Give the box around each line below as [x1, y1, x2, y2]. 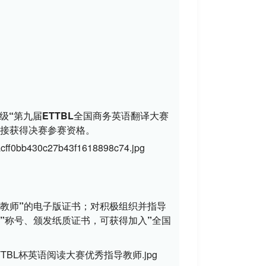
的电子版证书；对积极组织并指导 [24, 199, 166, 213]
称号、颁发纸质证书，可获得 [5, 213, 128, 227]
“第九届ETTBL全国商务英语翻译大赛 [9, 109, 169, 122]
